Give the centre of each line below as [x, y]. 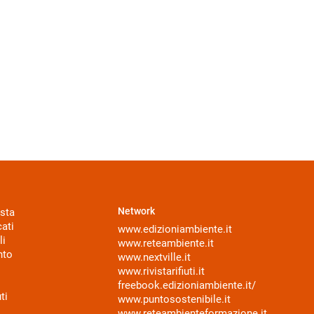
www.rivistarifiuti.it [161, 272]
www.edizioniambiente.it [175, 230]
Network [136, 211]
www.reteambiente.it [166, 244]
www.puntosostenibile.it [174, 300]
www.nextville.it [154, 258]
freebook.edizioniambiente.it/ [187, 286]
